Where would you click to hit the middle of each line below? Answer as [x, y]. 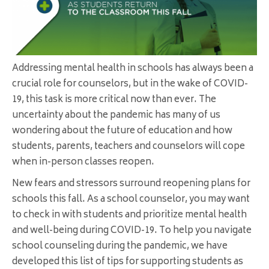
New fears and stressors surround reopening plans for [131, 184]
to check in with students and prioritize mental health [129, 216]
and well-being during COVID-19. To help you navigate [132, 231]
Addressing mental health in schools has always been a [133, 69]
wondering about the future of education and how [122, 131]
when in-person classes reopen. [83, 163]
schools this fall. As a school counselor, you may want [131, 200]
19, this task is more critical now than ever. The [114, 100]
